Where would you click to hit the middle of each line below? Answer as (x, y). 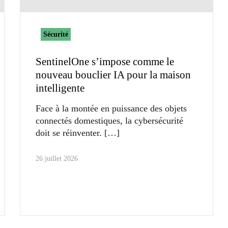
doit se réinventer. (69, 133)
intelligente (60, 88)
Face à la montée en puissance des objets (111, 108)
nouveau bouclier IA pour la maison (113, 75)
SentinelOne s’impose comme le (105, 61)
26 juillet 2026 (57, 158)
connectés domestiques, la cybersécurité (109, 120)
